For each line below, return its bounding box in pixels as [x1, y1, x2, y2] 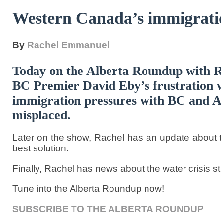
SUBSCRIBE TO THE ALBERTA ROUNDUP [12, 203, 204, 214]
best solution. [12, 143, 69, 153]
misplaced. [12, 108, 71, 122]
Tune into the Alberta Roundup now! [12, 183, 164, 194]
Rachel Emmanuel [27, 40, 110, 51]
